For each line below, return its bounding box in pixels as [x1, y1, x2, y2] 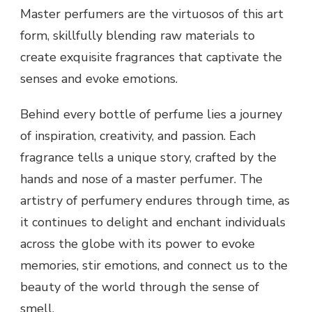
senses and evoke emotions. [20, 70, 178, 87]
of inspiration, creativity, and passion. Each [20, 127, 256, 144]
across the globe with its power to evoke [20, 235, 255, 252]
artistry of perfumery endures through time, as [20, 192, 290, 209]
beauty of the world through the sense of [20, 278, 259, 295]
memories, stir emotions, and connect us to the [20, 256, 288, 274]
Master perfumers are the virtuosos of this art [20, 5, 283, 22]
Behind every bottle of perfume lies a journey [20, 105, 282, 123]
